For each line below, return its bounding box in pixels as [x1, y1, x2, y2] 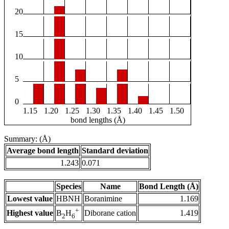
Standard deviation [82, 146, 148, 155]
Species [56, 182, 81, 191]
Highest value [7, 209, 53, 218]
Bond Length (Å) [139, 182, 198, 191]
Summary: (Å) [4, 134, 51, 144]
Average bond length [7, 146, 79, 155]
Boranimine [84, 194, 122, 203]
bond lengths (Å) [70, 116, 125, 125]
